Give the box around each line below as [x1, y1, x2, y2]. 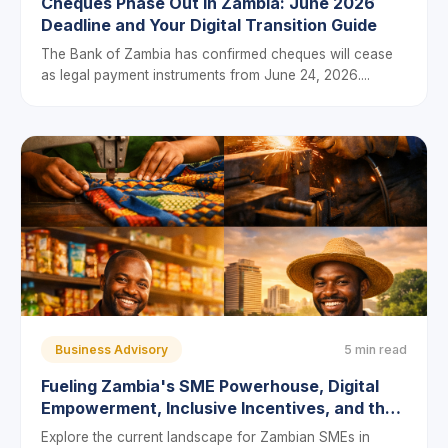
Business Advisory [55, 342, 168, 357]
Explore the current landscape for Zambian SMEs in [41, 429, 370, 445]
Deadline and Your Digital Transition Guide [245, 15, 377, 35]
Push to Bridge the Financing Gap [41, 420, 305, 440]
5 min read [344, 342, 407, 357]
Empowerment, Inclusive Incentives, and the [41, 398, 395, 418]
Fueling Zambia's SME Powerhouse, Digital [41, 376, 379, 396]
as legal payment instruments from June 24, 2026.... [41, 67, 370, 83]
